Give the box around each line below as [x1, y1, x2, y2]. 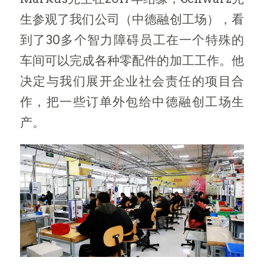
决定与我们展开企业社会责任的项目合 [19, 74, 245, 88]
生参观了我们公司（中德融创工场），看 [19, 12, 245, 27]
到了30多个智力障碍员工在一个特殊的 [19, 32, 245, 47]
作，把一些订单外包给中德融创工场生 [19, 94, 245, 109]
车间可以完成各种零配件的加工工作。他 [19, 53, 245, 68]
